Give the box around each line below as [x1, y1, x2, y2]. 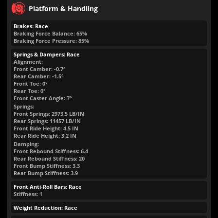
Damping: [14, 140, 39, 147]
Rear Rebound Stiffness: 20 [14, 155, 85, 162]
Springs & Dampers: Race [14, 51, 80, 58]
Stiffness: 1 [14, 190, 42, 198]
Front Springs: [14, 110, 50, 117]
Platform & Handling [29, 3, 98, 13]
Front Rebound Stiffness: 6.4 [14, 147, 88, 155]
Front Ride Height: [14, 125, 62, 132]
